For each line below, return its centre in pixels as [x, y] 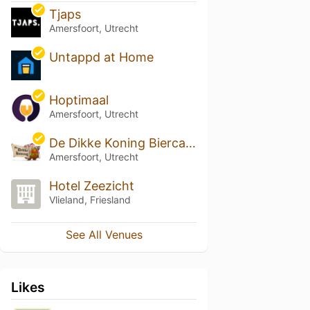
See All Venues [104, 234]
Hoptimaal [79, 100]
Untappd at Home [101, 57]
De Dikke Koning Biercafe [190, 143]
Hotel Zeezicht [91, 185]
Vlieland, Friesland [90, 199]
